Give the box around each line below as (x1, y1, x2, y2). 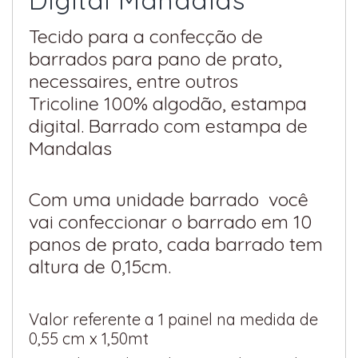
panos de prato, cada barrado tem (29, 233, 323, 257)
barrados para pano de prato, (29, 47, 282, 71)
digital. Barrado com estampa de (29, 114, 308, 138)
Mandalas (29, 137, 117, 161)
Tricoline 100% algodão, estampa (29, 92, 307, 116)
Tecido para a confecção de (29, 25, 263, 49)
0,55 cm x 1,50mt (29, 328, 149, 349)
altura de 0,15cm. (29, 255, 171, 279)
